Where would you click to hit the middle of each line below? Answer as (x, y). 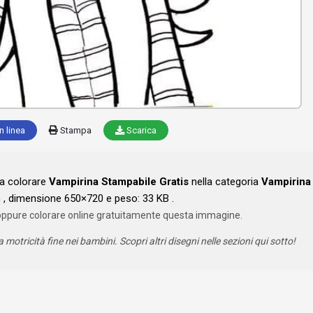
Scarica (140, 130)
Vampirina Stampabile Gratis (118, 181)
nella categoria (225, 181)
